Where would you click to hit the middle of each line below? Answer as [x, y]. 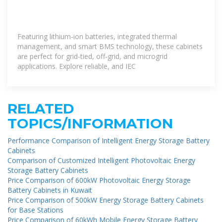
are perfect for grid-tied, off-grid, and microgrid [92, 56]
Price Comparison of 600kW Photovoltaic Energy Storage [99, 180]
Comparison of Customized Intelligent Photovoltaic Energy [101, 160]
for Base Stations [35, 210]
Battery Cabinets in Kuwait [50, 190]
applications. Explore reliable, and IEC [77, 66]
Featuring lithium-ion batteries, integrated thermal [97, 36]
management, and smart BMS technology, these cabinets [110, 46]
